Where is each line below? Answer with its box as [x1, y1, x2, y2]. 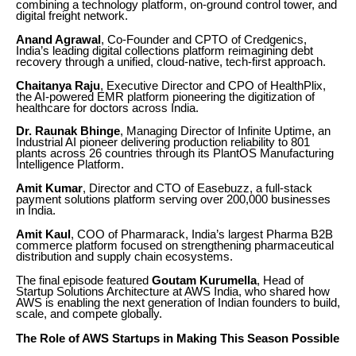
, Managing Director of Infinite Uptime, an [120, 125, 331, 138]
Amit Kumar [16, 182, 83, 195]
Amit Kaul [16, 228, 71, 242]
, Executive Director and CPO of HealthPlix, [100, 79, 326, 92]
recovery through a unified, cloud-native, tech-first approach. [16, 55, 326, 68]
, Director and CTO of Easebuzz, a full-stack [83, 182, 312, 195]
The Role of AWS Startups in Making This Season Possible [16, 332, 339, 346]
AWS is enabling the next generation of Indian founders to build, [16, 296, 340, 310]
